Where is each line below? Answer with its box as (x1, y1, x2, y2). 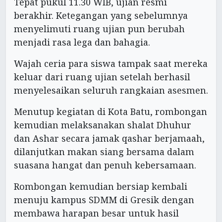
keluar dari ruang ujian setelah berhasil (14, 71, 190, 83)
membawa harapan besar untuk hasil (14, 207, 179, 220)
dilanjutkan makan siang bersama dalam (14, 146, 194, 158)
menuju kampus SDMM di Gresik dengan (14, 194, 194, 206)
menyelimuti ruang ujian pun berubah (14, 23, 185, 35)
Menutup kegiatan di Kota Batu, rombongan (14, 106, 207, 118)
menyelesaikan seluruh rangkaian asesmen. (14, 84, 208, 97)
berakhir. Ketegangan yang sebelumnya (14, 9, 188, 22)
